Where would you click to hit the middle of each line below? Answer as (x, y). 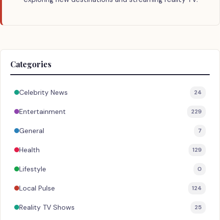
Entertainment (42, 112)
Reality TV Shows (47, 207)
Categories (31, 64)
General (32, 131)
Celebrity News (43, 93)
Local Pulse (37, 188)
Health (29, 150)
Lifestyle (33, 169)
